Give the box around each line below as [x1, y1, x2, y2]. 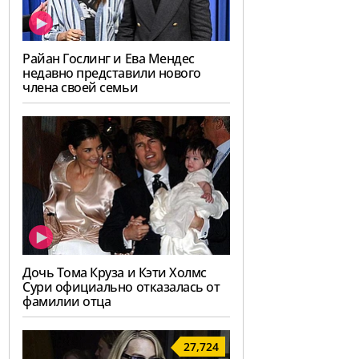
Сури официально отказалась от [22, 278, 220, 296]
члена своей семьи [22, 79, 139, 97]
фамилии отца [22, 292, 111, 311]
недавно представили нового [22, 64, 201, 83]
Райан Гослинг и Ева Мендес [22, 50, 195, 68]
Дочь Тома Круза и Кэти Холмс [22, 264, 207, 282]
